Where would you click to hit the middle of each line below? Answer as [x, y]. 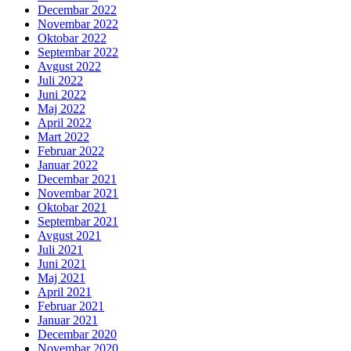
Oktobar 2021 [72, 208]
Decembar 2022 [77, 10]
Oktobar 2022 [72, 38]
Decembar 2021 [77, 179]
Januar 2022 [68, 165]
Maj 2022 [62, 109]
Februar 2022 [71, 151]
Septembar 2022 [78, 52]
